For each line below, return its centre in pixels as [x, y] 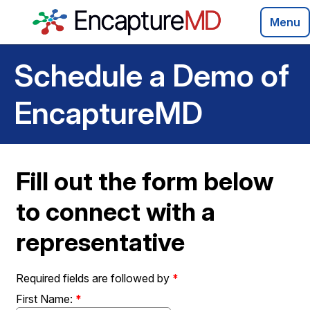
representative [100, 242]
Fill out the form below [145, 181]
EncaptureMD [108, 113]
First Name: [44, 299]
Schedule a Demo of [152, 75]
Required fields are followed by [94, 278]
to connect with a [116, 212]
